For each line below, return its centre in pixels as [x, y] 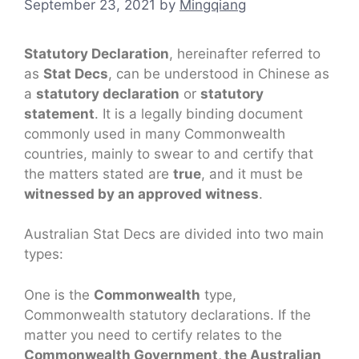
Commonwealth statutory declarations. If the [167, 315]
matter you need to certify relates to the [153, 335]
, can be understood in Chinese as [219, 73]
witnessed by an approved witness [141, 194]
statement [59, 113]
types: [44, 254]
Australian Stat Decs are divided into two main [174, 234]
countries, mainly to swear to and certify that [169, 153]
